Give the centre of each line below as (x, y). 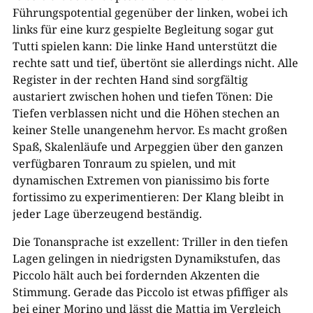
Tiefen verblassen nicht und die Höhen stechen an (146, 113)
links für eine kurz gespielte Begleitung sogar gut (143, 29)
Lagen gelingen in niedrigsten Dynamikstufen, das (146, 259)
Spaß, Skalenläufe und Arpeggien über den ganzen (147, 147)
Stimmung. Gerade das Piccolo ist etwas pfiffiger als (150, 292)
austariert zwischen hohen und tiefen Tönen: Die (143, 96)
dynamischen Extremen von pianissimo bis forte (141, 180)
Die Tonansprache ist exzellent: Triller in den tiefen (150, 242)
